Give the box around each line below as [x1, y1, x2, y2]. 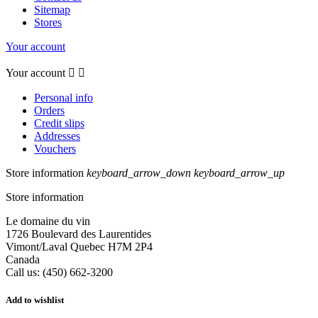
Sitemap [34, 3, 70, 16]
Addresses [34, 129, 80, 142]
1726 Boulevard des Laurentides [6, 227, 151, 240]
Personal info [34, 91, 93, 104]
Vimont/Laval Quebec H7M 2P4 [6, 240, 153, 253]
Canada [6, 253, 40, 265]
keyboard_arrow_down [87, 166, 191, 179]
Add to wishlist [6, 295, 64, 306]
